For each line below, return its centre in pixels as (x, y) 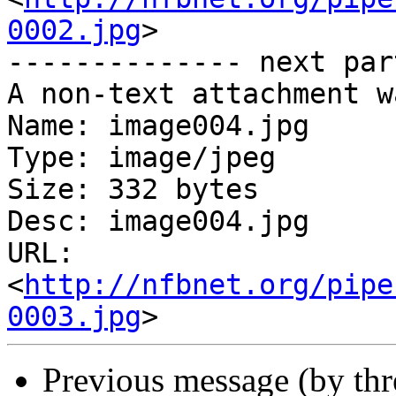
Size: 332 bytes (133, 190)
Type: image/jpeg (141, 158)
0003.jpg (74, 317)
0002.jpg (74, 30)
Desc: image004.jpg (158, 221)
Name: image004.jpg (158, 126)
